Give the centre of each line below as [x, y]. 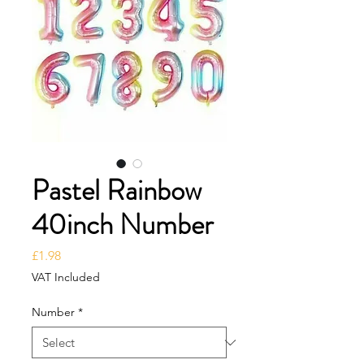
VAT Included [66, 277]
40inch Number [122, 224]
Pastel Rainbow [117, 190]
